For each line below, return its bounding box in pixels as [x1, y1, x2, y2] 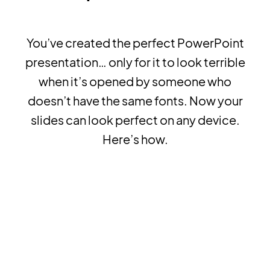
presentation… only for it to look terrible [25, 54, 245, 69]
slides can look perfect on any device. [30, 111, 240, 127]
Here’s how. [102, 131, 168, 146]
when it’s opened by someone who [39, 73, 231, 89]
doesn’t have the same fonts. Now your [27, 92, 243, 108]
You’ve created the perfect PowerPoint [26, 34, 244, 50]
